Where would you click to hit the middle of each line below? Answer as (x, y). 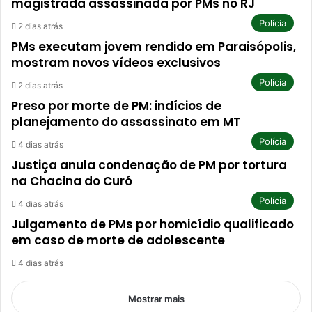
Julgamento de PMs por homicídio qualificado (153, 224)
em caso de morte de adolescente (118, 240)
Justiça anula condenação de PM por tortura (149, 165)
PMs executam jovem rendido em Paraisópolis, (154, 47)
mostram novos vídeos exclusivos (116, 63)
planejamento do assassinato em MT (126, 122)
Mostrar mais (156, 299)
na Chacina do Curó (72, 181)
